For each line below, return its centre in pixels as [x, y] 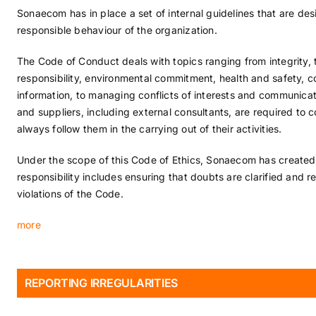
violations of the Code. [70, 194]
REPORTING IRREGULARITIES [101, 283]
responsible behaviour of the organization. [117, 30]
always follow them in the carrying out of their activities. [149, 129]
